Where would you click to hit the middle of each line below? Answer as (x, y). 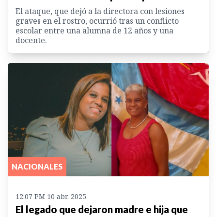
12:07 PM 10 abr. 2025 (51, 196)
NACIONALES (37, 166)
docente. (31, 40)
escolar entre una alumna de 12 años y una (94, 31)
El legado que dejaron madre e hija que (102, 209)
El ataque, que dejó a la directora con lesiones (100, 11)
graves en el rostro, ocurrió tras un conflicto (97, 21)
